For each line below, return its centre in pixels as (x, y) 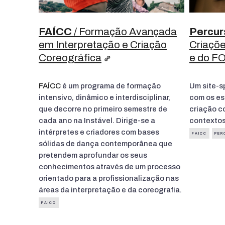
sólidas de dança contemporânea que (105, 143)
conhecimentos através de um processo (109, 166)
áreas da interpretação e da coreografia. (110, 190)
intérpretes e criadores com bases (99, 132)
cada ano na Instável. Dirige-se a (97, 120)
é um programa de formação (111, 86)
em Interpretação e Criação (103, 44)
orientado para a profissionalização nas (109, 178)
